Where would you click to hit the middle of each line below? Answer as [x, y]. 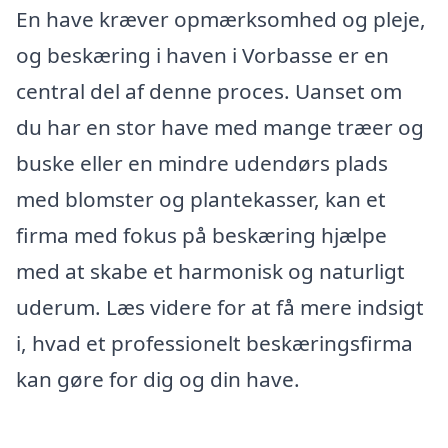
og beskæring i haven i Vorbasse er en [202, 55]
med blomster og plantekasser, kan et [201, 199]
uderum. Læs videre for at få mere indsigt [220, 307]
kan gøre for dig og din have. [158, 379]
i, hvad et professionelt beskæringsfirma [214, 343]
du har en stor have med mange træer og [220, 127]
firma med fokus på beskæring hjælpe [201, 235]
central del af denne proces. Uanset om [209, 91]
